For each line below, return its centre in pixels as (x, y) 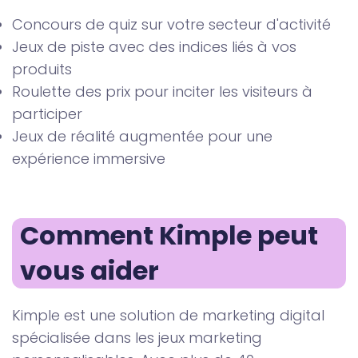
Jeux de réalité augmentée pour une (142, 137)
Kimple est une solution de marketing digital (168, 316)
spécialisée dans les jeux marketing (137, 338)
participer (47, 114)
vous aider (89, 271)
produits (42, 70)
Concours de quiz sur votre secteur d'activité (171, 25)
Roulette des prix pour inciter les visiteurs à (162, 92)
